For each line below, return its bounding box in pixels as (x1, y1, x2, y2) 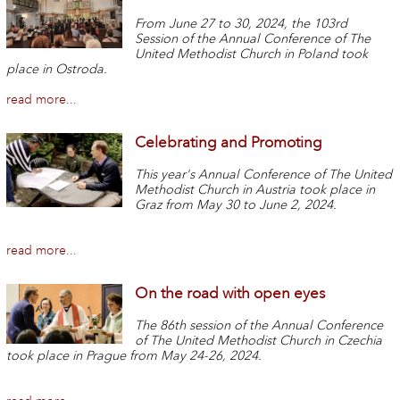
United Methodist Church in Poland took (135, 46, 369, 62)
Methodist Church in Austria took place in (135, 182, 376, 198)
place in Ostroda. (5, 62, 107, 78)
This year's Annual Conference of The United (135, 167, 393, 183)
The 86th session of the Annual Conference (135, 317, 384, 333)
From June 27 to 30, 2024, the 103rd (135, 16, 348, 32)
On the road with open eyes (135, 283, 326, 303)
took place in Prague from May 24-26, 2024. (5, 347, 262, 363)
